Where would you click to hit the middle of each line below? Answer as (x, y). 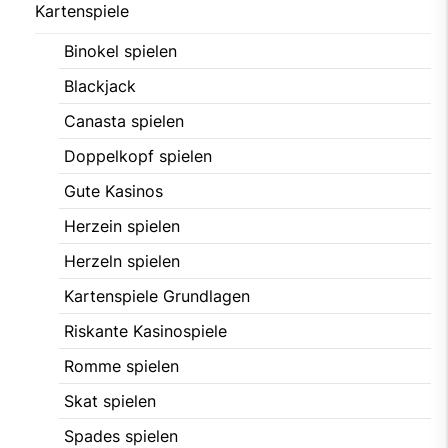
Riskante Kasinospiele (145, 330)
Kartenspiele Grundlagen (157, 295)
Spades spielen (121, 435)
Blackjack (100, 85)
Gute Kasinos (113, 190)
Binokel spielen (120, 50)
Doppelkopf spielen (138, 155)
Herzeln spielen (122, 260)
